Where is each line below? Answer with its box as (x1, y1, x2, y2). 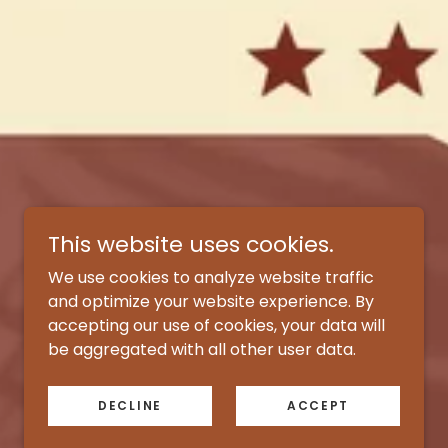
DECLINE (97, 397, 162, 414)
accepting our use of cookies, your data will (48, 314, 385, 337)
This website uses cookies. (48, 229, 334, 260)
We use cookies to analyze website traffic (48, 266, 374, 289)
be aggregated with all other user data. (48, 338, 356, 361)
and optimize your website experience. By (48, 290, 374, 313)
